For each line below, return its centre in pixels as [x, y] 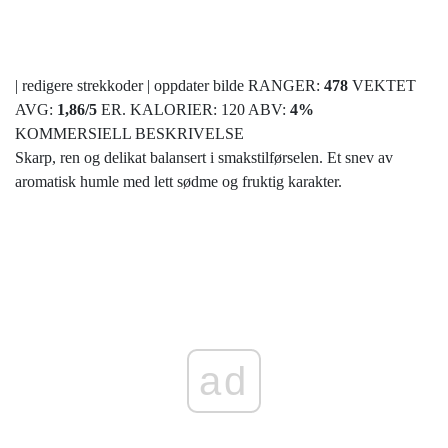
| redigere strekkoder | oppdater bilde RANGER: [169, 86]
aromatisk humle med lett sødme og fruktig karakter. [178, 182]
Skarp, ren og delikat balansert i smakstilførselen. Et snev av [204, 158]
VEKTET [384, 86]
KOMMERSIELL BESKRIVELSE [129, 134]
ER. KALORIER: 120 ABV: [195, 110]
